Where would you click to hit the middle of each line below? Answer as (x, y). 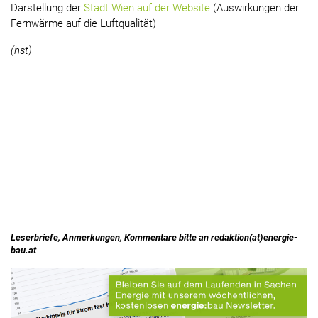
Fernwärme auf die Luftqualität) (83, 24)
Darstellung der (47, 8)
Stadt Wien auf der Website (147, 8)
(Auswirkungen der (254, 8)
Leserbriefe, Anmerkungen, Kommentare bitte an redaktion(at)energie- (154, 238)
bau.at (23, 251)
